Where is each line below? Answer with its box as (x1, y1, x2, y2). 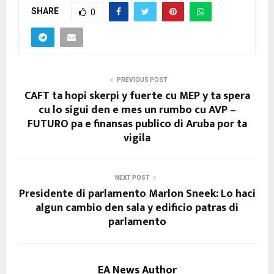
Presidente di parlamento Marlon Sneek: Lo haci (18, 185, 256, 204)
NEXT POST (114, 174, 150, 182)
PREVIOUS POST (116, 76, 168, 84)
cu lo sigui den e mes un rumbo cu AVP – (38, 101, 236, 120)
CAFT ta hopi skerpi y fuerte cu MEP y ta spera (24, 87, 250, 106)
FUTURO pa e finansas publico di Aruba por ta (27, 115, 247, 134)
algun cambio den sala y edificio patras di (35, 199, 239, 218)
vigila (124, 129, 150, 148)
